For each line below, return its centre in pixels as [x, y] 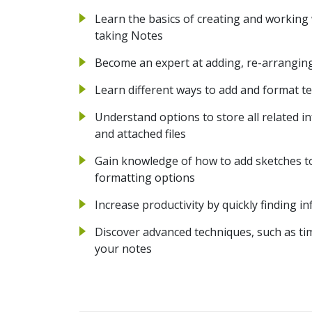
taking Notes [129, 35]
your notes [123, 248]
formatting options [145, 177]
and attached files [140, 133]
